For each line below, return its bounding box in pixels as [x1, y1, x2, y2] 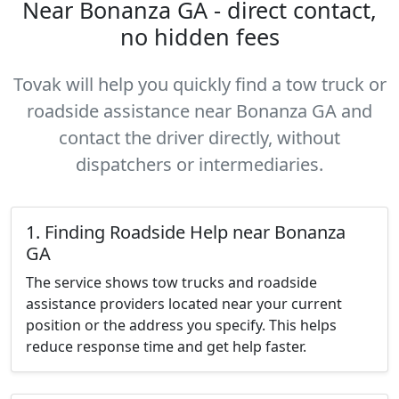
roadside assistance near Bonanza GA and [27, 99, 372, 123]
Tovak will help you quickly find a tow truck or [12, 72, 387, 96]
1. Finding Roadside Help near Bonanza [26, 220, 346, 244]
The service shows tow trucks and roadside [26, 273, 317, 292]
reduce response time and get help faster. [26, 337, 306, 356]
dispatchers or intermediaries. [76, 152, 323, 176]
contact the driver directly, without [59, 126, 340, 150]
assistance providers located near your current [26, 294, 342, 313]
